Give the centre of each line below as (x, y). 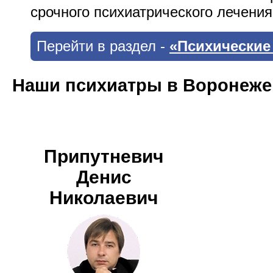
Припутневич (104, 157)
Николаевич (104, 198)
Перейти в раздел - (103, 46)
